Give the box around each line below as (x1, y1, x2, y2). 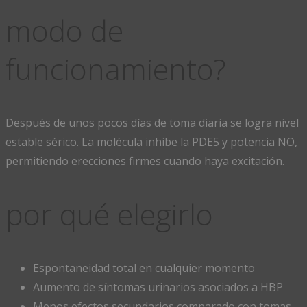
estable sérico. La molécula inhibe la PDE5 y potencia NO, (5, 134, 297, 150)
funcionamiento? (5, 49, 226, 90)
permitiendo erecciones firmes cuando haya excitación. (5, 153, 284, 169)
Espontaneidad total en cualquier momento (33, 260, 255, 275)
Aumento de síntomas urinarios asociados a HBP (33, 279, 283, 295)
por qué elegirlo (5, 193, 213, 234)
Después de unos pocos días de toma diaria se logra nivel (5, 115, 299, 131)
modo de (5, 10, 123, 51)
